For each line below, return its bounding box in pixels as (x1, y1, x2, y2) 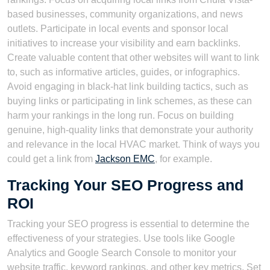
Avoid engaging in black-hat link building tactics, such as (7, 81, 248, 92)
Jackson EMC (95, 154, 155, 165)
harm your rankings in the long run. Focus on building (7, 110, 234, 121)
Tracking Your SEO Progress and (7, 177, 243, 194)
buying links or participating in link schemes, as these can (7, 96, 252, 107)
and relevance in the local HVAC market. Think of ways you (7, 139, 260, 150)
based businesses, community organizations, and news (7, 9, 243, 20)
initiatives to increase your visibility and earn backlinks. (7, 38, 240, 49)
